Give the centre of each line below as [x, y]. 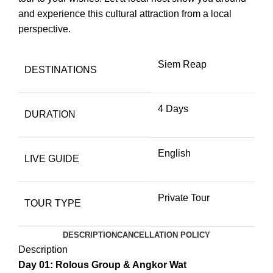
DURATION [50, 114]
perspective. [44, 29]
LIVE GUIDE [52, 158]
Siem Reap [182, 64]
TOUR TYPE [53, 203]
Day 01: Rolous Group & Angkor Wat [102, 264]
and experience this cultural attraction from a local [125, 13]
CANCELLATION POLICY [164, 235]
